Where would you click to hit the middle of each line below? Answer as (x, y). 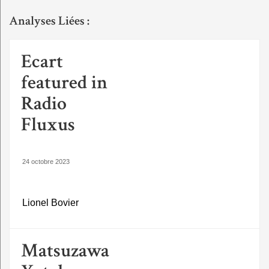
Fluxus (48, 125)
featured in (64, 83)
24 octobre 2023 (46, 162)
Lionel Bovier (50, 203)
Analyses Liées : (49, 21)
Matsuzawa (65, 251)
